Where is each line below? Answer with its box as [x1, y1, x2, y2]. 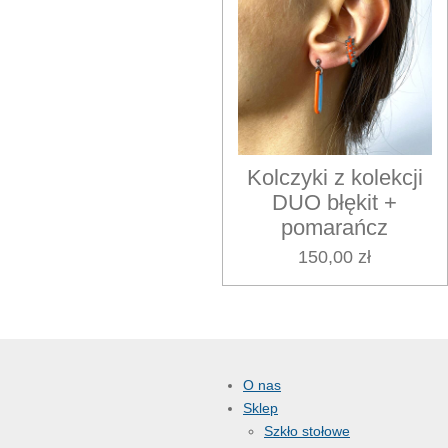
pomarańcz [281, 215, 389, 241]
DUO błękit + [272, 190, 398, 216]
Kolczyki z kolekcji [246, 165, 423, 191]
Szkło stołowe [264, 423, 350, 440]
